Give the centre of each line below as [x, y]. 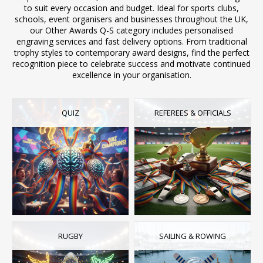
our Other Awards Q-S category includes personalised [131, 30]
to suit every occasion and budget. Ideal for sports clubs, [131, 8]
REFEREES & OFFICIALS [193, 113]
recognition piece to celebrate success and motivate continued [131, 64]
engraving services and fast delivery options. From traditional [131, 41]
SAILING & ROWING [193, 236]
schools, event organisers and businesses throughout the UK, [131, 19]
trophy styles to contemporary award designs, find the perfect [131, 53]
